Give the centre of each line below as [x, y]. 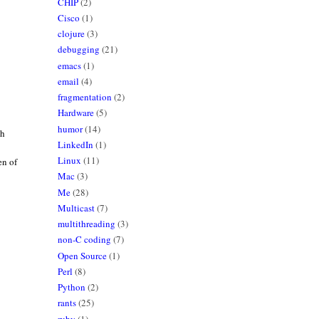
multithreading [86, 224]
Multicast [76, 208]
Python [71, 287]
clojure [71, 34]
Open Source [82, 255]
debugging [78, 49]
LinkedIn [75, 144]
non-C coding [84, 240]
